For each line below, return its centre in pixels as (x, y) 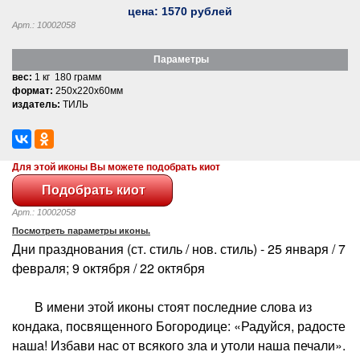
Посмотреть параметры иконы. (81, 230)
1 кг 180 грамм (67, 77)
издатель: (36, 104)
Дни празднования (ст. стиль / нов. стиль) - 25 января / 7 (179, 248)
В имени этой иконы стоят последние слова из (162, 306)
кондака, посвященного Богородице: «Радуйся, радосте (179, 325)
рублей (210, 11)
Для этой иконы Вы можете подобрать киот (116, 167)
